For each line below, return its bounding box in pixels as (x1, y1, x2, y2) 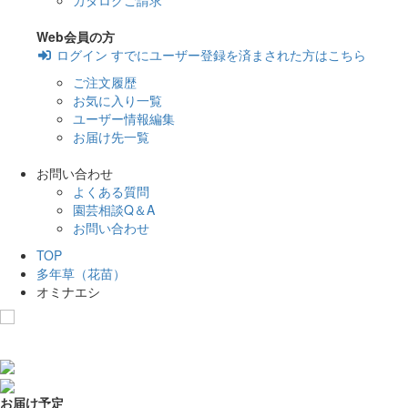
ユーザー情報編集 (73, 109, 175, 127)
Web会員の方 (36, 27, 115, 46)
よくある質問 (73, 182, 149, 200)
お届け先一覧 (73, 127, 149, 146)
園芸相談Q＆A (73, 200, 155, 219)
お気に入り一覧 (73, 91, 162, 109)
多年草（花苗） (36, 264, 126, 282)
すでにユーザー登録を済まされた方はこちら (110, 46, 366, 64)
